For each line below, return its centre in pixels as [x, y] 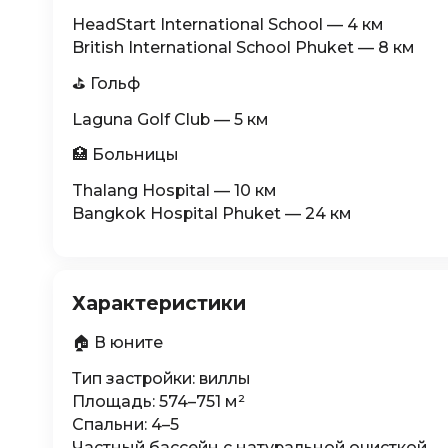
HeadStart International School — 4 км [227, 25]
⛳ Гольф [105, 83]
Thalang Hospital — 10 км [174, 191]
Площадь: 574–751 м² [158, 402]
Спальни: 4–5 [125, 425]
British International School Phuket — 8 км [243, 48]
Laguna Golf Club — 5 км [170, 119]
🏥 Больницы [125, 155]
